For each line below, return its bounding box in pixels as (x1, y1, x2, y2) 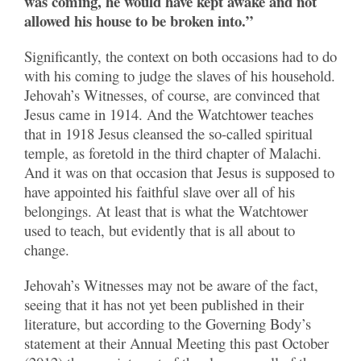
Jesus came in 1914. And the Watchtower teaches (24, 104, 313, 124)
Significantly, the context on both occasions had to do (24, 46, 337, 66)
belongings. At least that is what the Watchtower (24, 201, 308, 221)
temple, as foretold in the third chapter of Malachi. (24, 143, 322, 163)
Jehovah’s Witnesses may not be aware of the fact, (24, 275, 318, 295)
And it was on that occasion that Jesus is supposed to (24, 162, 334, 182)
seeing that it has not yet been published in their (24, 294, 304, 314)
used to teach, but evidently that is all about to (24, 220, 295, 240)
